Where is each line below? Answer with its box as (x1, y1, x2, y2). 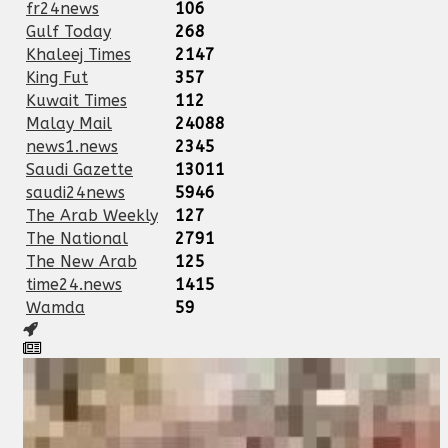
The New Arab (26, 251, 137, 271)
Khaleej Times (26, 44, 131, 64)
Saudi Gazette (26, 159, 133, 179)
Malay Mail (26, 113, 112, 133)
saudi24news (26, 182, 125, 202)
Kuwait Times (26, 90, 127, 110)
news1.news (26, 136, 118, 156)
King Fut (26, 67, 88, 87)
